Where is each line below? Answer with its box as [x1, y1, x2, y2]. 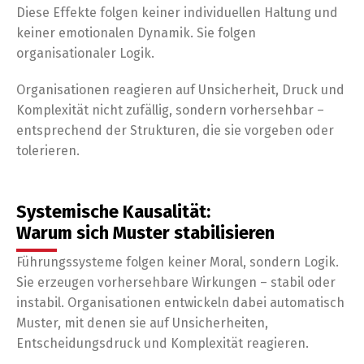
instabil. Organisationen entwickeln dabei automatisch [16, 295, 344, 310]
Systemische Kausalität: [16, 201, 210, 223]
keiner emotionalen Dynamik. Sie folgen [16, 25, 256, 41]
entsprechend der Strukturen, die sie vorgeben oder [16, 123, 334, 138]
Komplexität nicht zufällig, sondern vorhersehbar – [16, 102, 324, 118]
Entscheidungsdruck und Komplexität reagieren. [16, 336, 309, 351]
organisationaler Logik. [16, 45, 154, 61]
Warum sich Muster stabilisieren [16, 222, 275, 244]
